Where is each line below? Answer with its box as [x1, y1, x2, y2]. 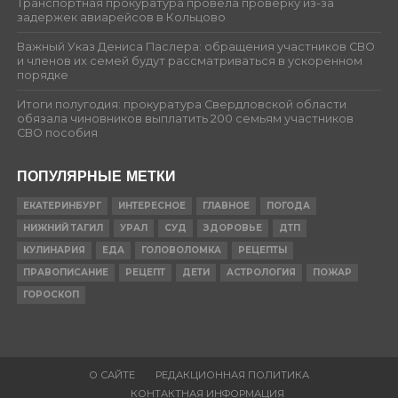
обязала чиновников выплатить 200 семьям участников [16, 111, 354, 125]
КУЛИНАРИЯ [22, 243, 85, 256]
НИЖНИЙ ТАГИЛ [22, 221, 103, 234]
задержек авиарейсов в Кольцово [16, 10, 226, 24]
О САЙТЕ [88, 368, 135, 381]
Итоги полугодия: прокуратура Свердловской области [16, 97, 346, 111]
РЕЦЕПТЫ [237, 243, 287, 256]
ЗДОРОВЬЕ [203, 221, 262, 234]
